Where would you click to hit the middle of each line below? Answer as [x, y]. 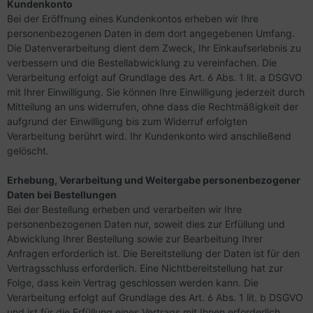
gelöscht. [28, 151]
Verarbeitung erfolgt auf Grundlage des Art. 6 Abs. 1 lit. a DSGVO [155, 77]
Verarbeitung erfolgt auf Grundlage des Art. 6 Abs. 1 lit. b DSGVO [155, 297]
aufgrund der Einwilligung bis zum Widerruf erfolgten [127, 121]
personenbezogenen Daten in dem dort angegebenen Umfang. [151, 33]
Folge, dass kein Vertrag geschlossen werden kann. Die [133, 283]
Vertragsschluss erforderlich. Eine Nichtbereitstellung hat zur [145, 268]
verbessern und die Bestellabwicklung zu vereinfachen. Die [142, 63]
